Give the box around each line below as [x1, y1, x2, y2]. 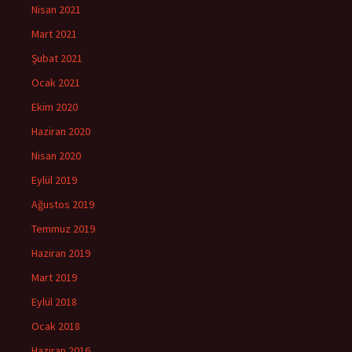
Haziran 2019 [31, 245, 90, 260]
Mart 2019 [31, 269, 77, 284]
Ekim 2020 [31, 99, 78, 114]
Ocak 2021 [31, 75, 80, 90]
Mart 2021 [31, 26, 77, 41]
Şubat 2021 [31, 50, 82, 65]
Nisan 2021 [31, 2, 81, 16]
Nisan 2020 [31, 148, 81, 163]
